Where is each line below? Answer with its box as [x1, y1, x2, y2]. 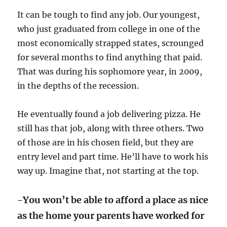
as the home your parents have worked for [17, 209, 205, 221]
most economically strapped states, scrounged [17, 37, 204, 48]
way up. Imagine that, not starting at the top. [17, 165, 199, 176]
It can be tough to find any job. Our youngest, [17, 9, 200, 20]
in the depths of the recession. [17, 80, 139, 91]
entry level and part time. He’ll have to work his [17, 151, 209, 162]
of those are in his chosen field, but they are [17, 137, 194, 147]
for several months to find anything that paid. [17, 52, 203, 62]
